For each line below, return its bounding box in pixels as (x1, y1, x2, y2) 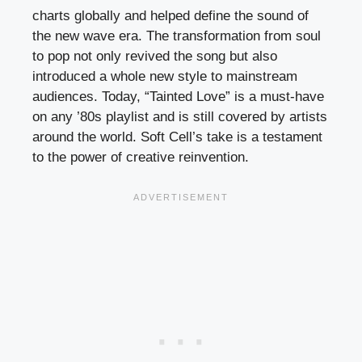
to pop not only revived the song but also (32, 48, 277, 64)
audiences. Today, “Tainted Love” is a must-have (32, 88, 324, 104)
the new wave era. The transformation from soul (32, 27, 321, 44)
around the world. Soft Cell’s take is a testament (32, 128, 322, 145)
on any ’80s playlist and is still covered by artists (32, 108, 327, 124)
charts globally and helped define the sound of (32, 7, 309, 23)
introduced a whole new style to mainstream (32, 68, 297, 84)
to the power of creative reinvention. (32, 149, 249, 165)
